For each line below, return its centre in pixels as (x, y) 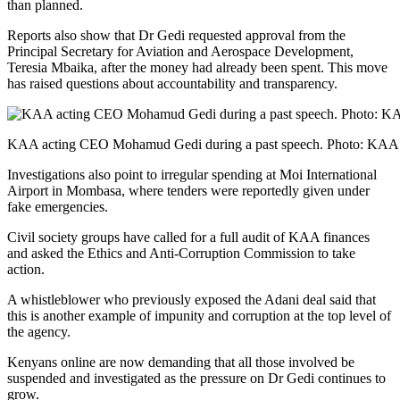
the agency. (39, 331)
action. (26, 269)
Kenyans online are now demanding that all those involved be (181, 362)
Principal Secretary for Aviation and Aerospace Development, (180, 51)
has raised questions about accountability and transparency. (172, 83)
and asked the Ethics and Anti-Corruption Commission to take (181, 253)
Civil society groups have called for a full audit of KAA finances (188, 237)
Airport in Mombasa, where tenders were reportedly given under (188, 190)
